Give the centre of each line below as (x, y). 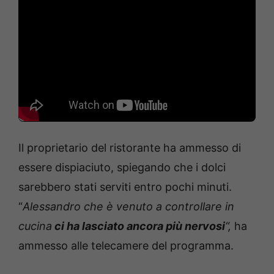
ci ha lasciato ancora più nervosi (139, 226)
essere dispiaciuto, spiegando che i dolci (122, 167)
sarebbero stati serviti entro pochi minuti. (125, 187)
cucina (35, 226)
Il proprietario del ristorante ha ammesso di (130, 147)
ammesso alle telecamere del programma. (126, 245)
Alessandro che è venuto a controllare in (128, 206)
